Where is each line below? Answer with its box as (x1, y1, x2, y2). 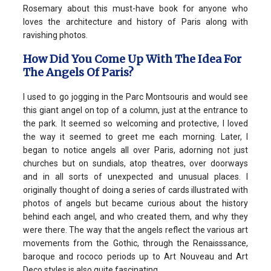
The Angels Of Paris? (23, 65, 136, 80)
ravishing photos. (23, 30, 88, 41)
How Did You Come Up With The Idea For (23, 52, 241, 67)
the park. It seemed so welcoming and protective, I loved (23, 119, 248, 129)
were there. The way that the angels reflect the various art (23, 225, 248, 235)
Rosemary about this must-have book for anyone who (23, 4, 248, 14)
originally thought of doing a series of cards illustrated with (23, 185, 248, 195)
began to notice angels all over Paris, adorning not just (23, 145, 248, 155)
